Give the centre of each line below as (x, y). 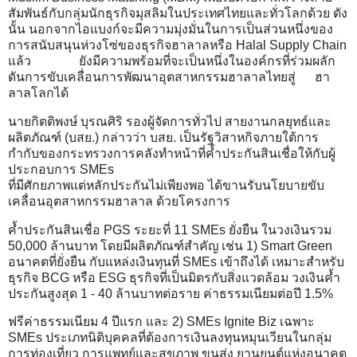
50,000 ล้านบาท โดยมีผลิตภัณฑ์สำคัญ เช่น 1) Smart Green (170, 245)
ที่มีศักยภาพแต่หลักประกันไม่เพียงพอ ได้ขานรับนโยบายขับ (166, 185)
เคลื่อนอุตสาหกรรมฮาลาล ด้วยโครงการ (119, 201)
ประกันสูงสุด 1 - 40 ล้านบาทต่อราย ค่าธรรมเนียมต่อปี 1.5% (172, 293)
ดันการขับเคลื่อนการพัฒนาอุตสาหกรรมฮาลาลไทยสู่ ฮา (169, 76)
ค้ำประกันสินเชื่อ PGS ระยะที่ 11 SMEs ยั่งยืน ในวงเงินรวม (170, 229)
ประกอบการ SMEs (61, 169)
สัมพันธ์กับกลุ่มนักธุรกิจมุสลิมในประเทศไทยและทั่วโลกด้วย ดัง (178, 13)
